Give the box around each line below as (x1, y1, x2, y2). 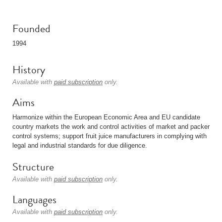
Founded (12, 20, 51, 37)
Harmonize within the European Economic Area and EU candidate (12, 113, 200, 121)
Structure (12, 159, 54, 175)
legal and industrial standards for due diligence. (12, 142, 147, 149)
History (12, 61, 45, 78)
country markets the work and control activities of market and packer (12, 123, 210, 130)
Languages (12, 191, 56, 208)
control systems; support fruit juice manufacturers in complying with (12, 132, 207, 140)
